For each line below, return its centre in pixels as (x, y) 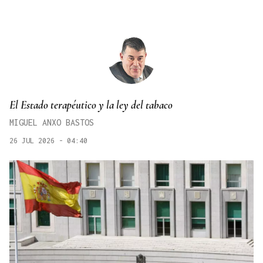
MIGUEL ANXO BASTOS (52, 123)
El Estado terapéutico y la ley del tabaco (91, 105)
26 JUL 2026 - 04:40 (48, 141)
